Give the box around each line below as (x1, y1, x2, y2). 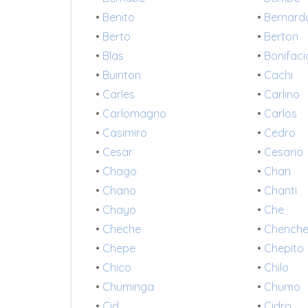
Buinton (102, 68, 141, 82)
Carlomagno (102, 107, 166, 121)
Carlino (264, 87, 300, 102)
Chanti (264, 184, 298, 198)
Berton (264, 30, 299, 44)
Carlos (264, 107, 298, 121)
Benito (102, 10, 135, 25)
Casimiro (102, 126, 147, 140)
